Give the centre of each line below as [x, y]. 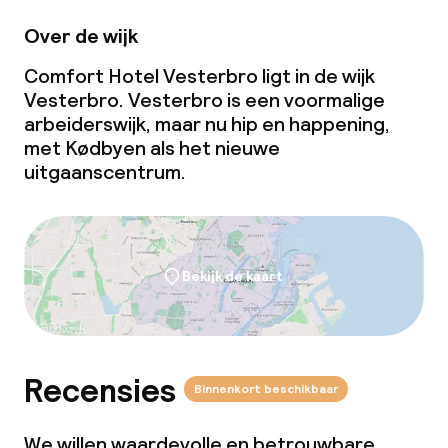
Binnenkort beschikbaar [266, 389]
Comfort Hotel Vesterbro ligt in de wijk [199, 76]
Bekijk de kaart [232, 276]
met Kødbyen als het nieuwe [152, 148]
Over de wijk [81, 36]
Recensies [100, 391]
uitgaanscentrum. [105, 172]
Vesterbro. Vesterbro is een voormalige [204, 100]
